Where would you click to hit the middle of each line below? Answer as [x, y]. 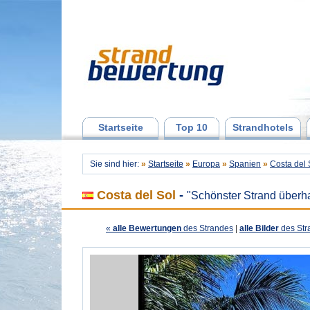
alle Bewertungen [146, 228]
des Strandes [207, 228]
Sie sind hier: [116, 164]
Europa [206, 164]
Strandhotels [263, 127]
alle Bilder [259, 228]
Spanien [245, 164]
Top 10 [192, 127]
